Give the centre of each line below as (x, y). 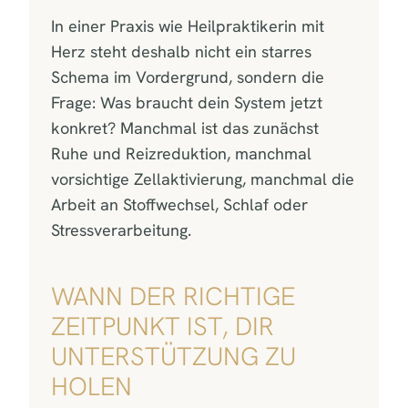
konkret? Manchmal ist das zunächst (185, 127)
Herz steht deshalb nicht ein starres (181, 51)
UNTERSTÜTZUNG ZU (173, 356)
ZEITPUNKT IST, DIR (163, 326)
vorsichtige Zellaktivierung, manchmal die (203, 178)
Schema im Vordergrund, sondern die (188, 76)
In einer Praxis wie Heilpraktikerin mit (188, 25)
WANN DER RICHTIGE (173, 296)
